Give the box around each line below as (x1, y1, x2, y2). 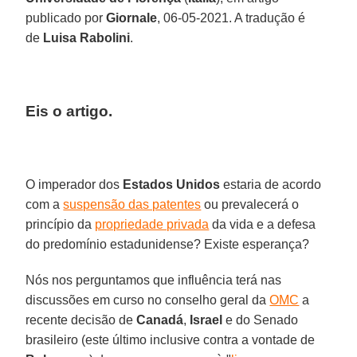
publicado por (25, 10, 107, 25)
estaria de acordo (220, 177, 322, 191)
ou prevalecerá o (201, 197, 300, 211)
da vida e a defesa (209, 217, 316, 231)
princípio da (25, 217, 96, 231)
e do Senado (222, 312, 299, 327)
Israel (190, 312, 223, 327)
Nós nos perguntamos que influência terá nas (25, 273, 282, 287)
